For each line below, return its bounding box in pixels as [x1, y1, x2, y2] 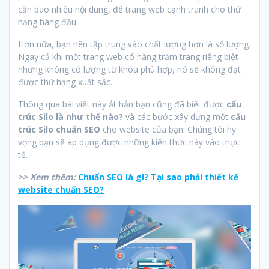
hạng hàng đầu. [18, 16, 78, 28]
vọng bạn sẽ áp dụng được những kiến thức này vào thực [18, 136, 240, 148]
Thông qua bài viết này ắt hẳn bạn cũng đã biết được [18, 98, 226, 110]
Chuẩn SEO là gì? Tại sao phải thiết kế [78, 171, 238, 183]
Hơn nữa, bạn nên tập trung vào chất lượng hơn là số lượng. [18, 38, 250, 50]
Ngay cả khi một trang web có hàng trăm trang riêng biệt [18, 50, 238, 62]
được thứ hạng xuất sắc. [18, 76, 112, 88]
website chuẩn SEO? [18, 183, 104, 195]
